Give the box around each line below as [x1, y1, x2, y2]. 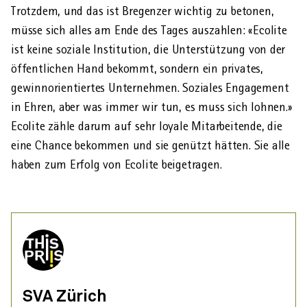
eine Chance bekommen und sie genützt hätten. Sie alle [11, 137, 290, 152]
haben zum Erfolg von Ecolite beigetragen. [11, 156, 222, 171]
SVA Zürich [23, 288, 107, 305]
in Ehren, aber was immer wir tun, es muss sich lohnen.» [11, 99, 293, 114]
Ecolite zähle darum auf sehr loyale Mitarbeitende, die [11, 118, 282, 133]
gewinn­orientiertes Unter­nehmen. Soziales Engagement [11, 79, 289, 95]
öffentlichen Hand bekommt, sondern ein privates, [11, 60, 263, 75]
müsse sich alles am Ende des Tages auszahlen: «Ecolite [11, 22, 287, 37]
